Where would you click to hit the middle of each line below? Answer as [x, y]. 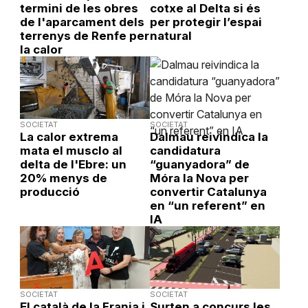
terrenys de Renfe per [84, 35]
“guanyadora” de [199, 164]
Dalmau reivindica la [209, 136]
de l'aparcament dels [82, 22]
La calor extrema [69, 136]
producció [49, 191]
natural [170, 35]
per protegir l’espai [206, 22]
